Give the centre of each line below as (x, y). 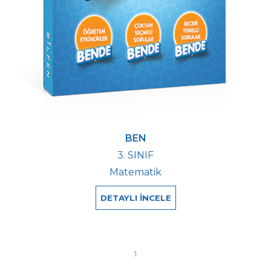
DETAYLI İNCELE (135, 198)
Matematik (135, 172)
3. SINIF (135, 155)
